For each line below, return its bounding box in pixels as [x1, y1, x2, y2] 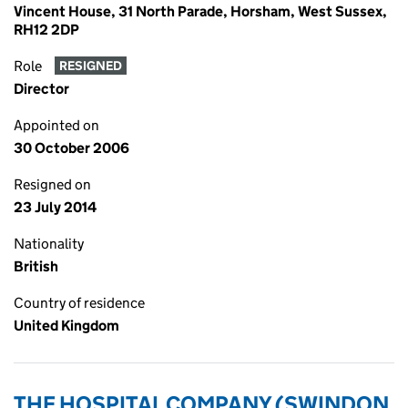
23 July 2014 [14, 199, 97, 216]
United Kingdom [14, 317, 119, 334]
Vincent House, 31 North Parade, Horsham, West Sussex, [14, 3, 387, 20]
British [14, 258, 58, 275]
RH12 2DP [14, 21, 79, 38]
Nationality [14, 235, 84, 252]
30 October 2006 [14, 139, 129, 157]
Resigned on [14, 176, 91, 193]
